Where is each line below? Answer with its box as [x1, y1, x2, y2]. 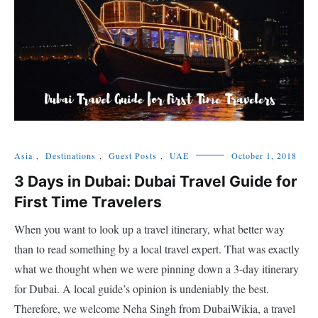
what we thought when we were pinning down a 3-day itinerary [14, 261, 299, 277]
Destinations [45, 150, 96, 162]
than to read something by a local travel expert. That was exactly [14, 241, 300, 257]
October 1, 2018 [231, 150, 297, 162]
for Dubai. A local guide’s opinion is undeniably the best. [14, 281, 269, 297]
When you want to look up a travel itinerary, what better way [14, 221, 285, 237]
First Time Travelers [14, 193, 162, 212]
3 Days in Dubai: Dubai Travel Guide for [14, 172, 297, 191]
